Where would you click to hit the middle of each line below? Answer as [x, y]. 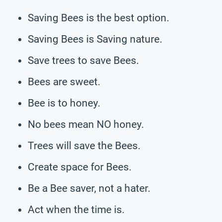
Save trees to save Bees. [83, 60]
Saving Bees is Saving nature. [95, 39]
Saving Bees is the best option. [99, 18]
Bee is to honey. [64, 103]
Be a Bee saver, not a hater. [89, 188]
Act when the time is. [76, 209]
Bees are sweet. [64, 82]
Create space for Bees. [80, 167]
